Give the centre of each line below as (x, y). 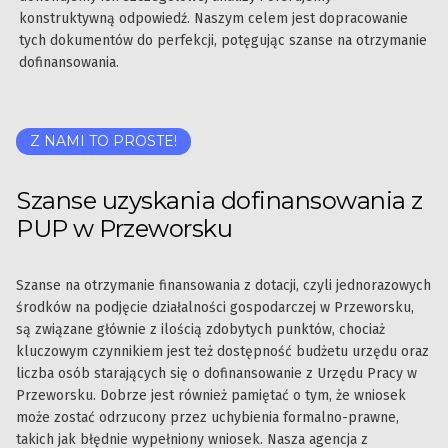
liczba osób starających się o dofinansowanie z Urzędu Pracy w (216, 374)
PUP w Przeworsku (124, 229)
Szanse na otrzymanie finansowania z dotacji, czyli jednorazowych (223, 286)
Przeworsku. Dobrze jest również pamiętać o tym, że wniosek (211, 396)
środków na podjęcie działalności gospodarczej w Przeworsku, (215, 308)
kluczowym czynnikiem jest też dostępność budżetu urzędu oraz (222, 352)
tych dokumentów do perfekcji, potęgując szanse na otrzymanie (223, 41)
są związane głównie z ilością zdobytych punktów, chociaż (200, 330)
